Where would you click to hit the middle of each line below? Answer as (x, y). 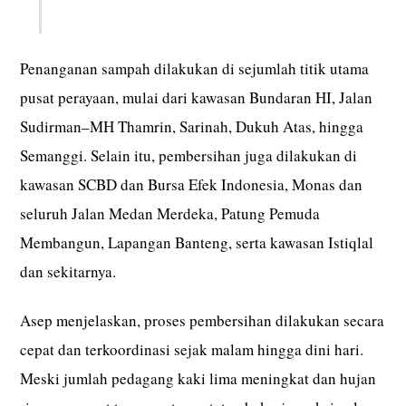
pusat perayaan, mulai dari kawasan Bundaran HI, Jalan (197, 97)
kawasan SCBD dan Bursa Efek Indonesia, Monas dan (192, 184)
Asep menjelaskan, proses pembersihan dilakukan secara (203, 320)
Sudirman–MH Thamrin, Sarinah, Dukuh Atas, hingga (192, 126)
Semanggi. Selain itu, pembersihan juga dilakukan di (189, 155)
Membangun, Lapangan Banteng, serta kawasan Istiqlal (197, 242)
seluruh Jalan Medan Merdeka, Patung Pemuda (170, 213)
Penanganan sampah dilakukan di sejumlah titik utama (195, 68)
